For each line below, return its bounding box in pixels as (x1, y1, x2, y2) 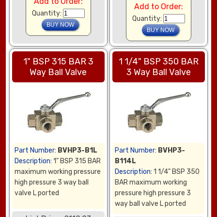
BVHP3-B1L (58, 146, 98, 155)
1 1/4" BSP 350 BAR (118, 56, 199, 67)
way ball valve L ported (115, 200, 186, 208)
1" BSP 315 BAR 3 (23, 56, 93, 67)
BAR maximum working (115, 178, 187, 187)
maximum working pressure (15, 168, 101, 176)
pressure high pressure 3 (115, 189, 191, 198)
